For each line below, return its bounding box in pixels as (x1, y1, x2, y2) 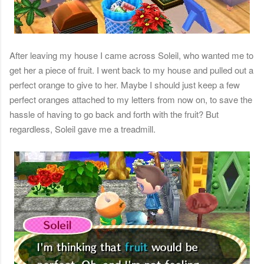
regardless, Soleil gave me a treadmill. (9, 123, 156, 136)
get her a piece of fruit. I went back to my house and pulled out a (9, 64, 253, 77)
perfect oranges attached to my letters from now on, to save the (9, 93, 252, 106)
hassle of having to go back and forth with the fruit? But (9, 108, 219, 121)
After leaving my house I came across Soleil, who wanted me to (9, 49, 253, 62)
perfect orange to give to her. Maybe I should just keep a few (9, 78, 240, 91)
